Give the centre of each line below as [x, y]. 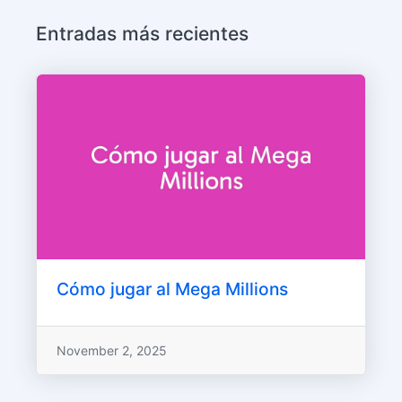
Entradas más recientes [142, 34]
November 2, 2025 [111, 351]
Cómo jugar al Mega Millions [172, 288]
